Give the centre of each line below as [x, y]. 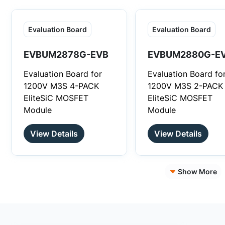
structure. [165, 34]
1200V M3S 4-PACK [61, 86]
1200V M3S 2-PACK [185, 86]
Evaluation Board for [63, 74]
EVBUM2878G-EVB [66, 54]
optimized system [181, 10]
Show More [197, 172]
